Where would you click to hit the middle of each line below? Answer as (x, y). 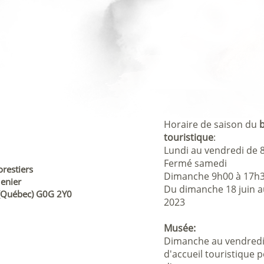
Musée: (180, 228)
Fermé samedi (195, 163)
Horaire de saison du (212, 124)
